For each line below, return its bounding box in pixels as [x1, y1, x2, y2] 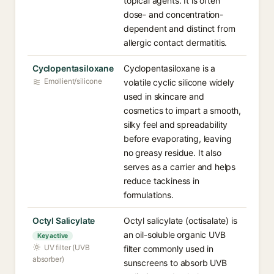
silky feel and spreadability [124, 119, 228, 130]
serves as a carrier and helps [124, 161, 236, 172]
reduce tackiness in [124, 176, 199, 186]
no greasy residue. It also [124, 147, 221, 158]
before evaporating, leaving [124, 133, 232, 144]
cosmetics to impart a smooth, [124, 105, 242, 116]
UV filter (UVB [44, 243, 90, 252]
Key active [37, 232, 68, 240]
